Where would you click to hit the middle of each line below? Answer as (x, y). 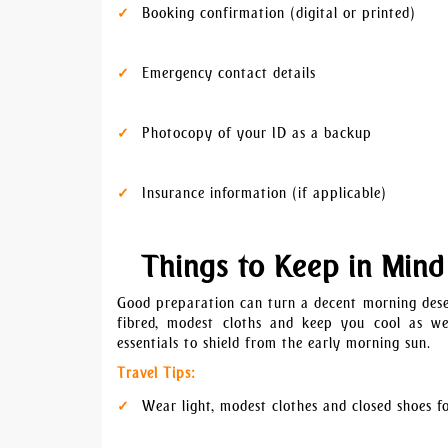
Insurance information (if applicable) (264, 193)
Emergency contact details (229, 73)
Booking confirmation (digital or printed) (279, 13)
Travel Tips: (156, 373)
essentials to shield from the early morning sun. (274, 343)
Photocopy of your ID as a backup (257, 133)
